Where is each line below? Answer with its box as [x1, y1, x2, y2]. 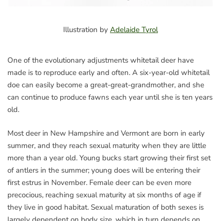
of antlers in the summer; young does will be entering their [7, 165, 200, 175]
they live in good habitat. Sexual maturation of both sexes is [7, 202, 204, 212]
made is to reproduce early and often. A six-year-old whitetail [7, 68, 210, 78]
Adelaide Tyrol [110, 25, 158, 35]
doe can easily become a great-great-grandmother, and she [7, 80, 204, 90]
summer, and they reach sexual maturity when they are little [7, 140, 206, 150]
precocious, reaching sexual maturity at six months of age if [7, 189, 201, 200]
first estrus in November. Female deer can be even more [7, 177, 191, 187]
